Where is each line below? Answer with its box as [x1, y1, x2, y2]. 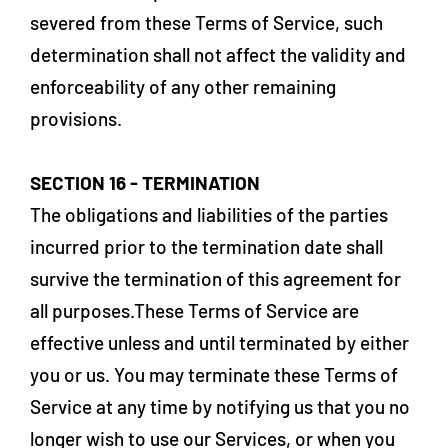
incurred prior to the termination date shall [30, 235, 383, 258]
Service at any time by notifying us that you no [30, 395, 410, 418]
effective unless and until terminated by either [30, 331, 409, 354]
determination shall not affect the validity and [30, 43, 406, 66]
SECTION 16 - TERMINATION [30, 171, 260, 194]
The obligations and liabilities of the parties [30, 203, 388, 226]
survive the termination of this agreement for [30, 267, 401, 290]
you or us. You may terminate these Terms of [30, 363, 398, 386]
